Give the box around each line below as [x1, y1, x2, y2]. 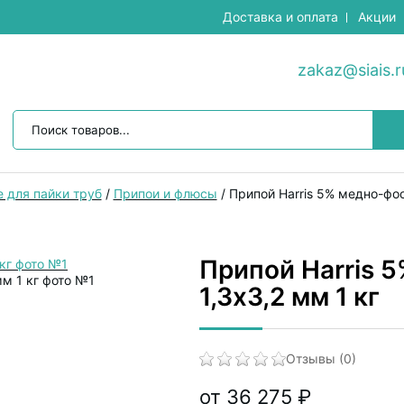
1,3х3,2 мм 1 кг [199, 281, 380, 312]
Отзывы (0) [286, 351, 356, 366]
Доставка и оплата [223, 9, 338, 24]
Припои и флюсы [113, 186, 217, 201]
